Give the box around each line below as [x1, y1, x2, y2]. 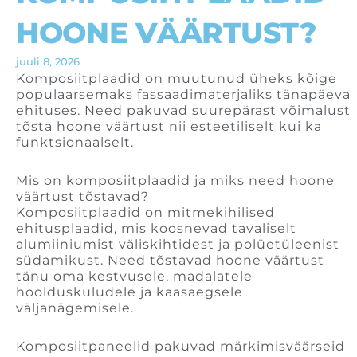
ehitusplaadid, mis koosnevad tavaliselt [16, 221, 296, 237]
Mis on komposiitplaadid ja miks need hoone [16, 173, 335, 189]
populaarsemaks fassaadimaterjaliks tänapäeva [16, 87, 351, 103]
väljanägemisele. [16, 300, 134, 316]
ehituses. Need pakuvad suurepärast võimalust [16, 103, 351, 119]
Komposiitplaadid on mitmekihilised [16, 205, 275, 221]
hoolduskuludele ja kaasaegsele [16, 284, 243, 300]
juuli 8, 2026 [16, 56, 80, 69]
